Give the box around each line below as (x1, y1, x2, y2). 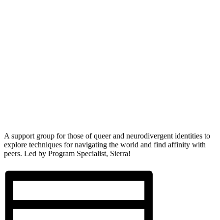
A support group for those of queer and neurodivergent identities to (4, 131, 210, 140)
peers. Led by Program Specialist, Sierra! (4, 149, 131, 158)
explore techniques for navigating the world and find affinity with (4, 140, 206, 149)
